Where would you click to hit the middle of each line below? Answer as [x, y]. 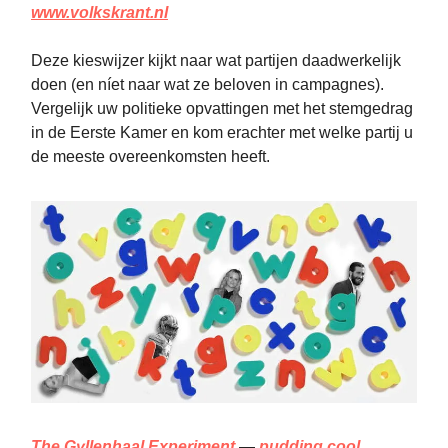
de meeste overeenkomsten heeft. [150, 157]
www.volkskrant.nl [99, 13]
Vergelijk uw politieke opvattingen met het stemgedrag [222, 109]
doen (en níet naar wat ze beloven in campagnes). [207, 85]
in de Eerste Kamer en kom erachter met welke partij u [222, 133]
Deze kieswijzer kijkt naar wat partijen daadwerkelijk [216, 61]
